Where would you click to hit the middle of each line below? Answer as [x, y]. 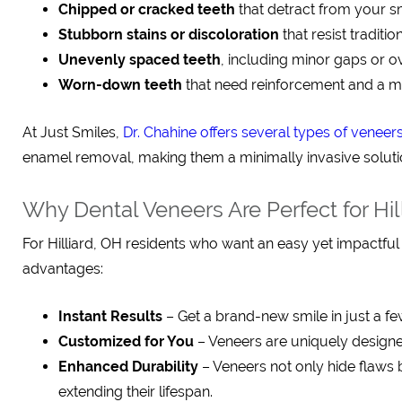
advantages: [63, 269]
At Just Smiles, [73, 132]
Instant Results [110, 316]
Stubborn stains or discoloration [169, 35]
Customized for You [126, 341]
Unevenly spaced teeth [140, 60]
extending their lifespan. [135, 392]
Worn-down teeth [120, 85]
